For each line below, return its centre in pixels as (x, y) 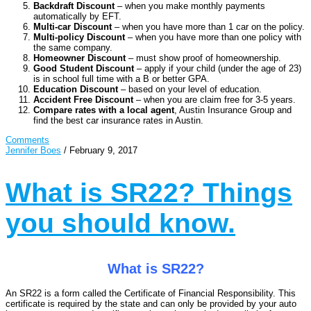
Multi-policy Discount (79, 37)
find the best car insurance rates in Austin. (118, 120)
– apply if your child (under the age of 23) (218, 68)
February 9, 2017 (103, 150)
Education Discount (76, 89)
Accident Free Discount (83, 99)
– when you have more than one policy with (213, 37)
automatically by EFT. (77, 16)
